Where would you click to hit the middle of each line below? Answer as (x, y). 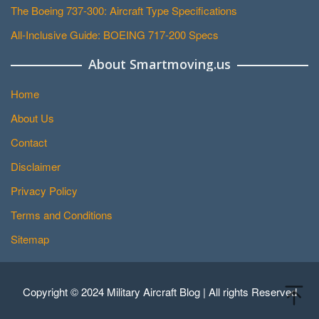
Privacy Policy (44, 191)
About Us (32, 118)
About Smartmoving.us (159, 64)
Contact (29, 142)
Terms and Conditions (62, 215)
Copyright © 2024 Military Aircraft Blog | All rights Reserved (159, 292)
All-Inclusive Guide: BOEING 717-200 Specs (115, 35)
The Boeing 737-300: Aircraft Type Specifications (124, 11)
